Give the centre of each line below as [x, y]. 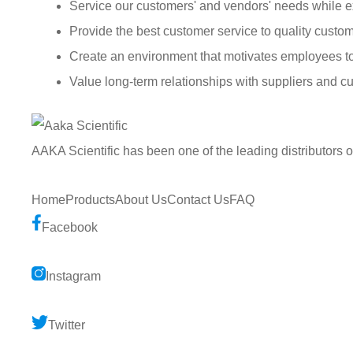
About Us [141, 199]
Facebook [70, 227]
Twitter [67, 325]
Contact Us [198, 199]
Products [90, 199]
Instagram [73, 276]
